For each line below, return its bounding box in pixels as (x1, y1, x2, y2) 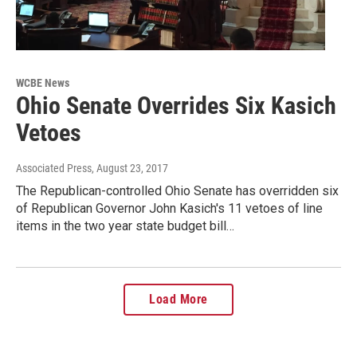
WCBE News (16, 76, 69, 89)
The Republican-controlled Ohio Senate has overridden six (16, 182, 339, 198)
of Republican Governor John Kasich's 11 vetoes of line (16, 200, 323, 216)
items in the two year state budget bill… (16, 218, 234, 233)
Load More (149, 291, 208, 307)
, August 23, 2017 (92, 161, 168, 175)
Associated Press (16, 161, 92, 175)
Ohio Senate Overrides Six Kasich (16, 91, 336, 120)
